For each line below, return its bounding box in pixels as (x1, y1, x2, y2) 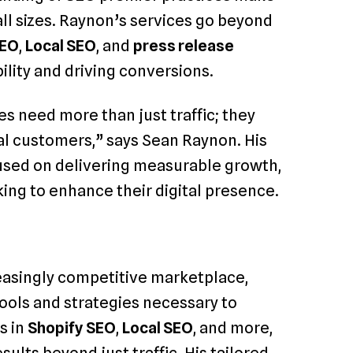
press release (133, 35, 234, 55)
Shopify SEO (28, 318, 116, 338)
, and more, (193, 318, 273, 338)
